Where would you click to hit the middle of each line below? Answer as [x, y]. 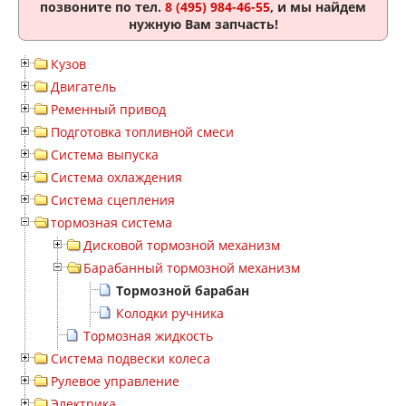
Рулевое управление [115, 381]
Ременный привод [108, 109]
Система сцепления [113, 200]
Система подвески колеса [130, 358]
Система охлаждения [116, 177]
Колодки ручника [170, 313]
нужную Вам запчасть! [203, 24]
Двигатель [83, 87]
